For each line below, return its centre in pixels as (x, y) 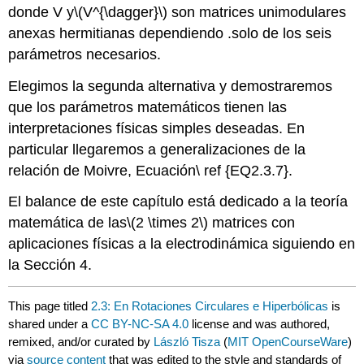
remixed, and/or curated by (81, 341)
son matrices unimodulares (257, 12)
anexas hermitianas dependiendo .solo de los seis (170, 33)
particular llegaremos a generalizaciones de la (157, 149)
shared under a (50, 323)
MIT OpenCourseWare (288, 341)
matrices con (252, 223)
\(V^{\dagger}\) (121, 12)
